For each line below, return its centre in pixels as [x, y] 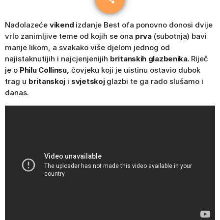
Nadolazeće [27, 25]
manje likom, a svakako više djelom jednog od [87, 47]
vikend [62, 25]
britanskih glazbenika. [150, 58]
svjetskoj [88, 81]
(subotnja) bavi [179, 36]
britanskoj [47, 81]
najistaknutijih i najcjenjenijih [57, 58]
